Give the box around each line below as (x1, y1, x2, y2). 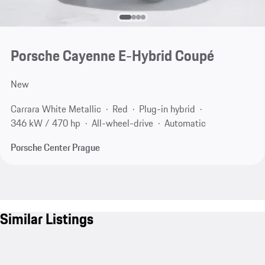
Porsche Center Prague (10, 140, 100, 155)
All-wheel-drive (91, 115, 153, 130)
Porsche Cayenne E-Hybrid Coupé (10, 44, 214, 67)
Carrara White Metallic (10, 101, 101, 116)
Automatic (164, 115, 206, 130)
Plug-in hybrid (138, 101, 195, 116)
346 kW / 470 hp (10, 115, 80, 130)
